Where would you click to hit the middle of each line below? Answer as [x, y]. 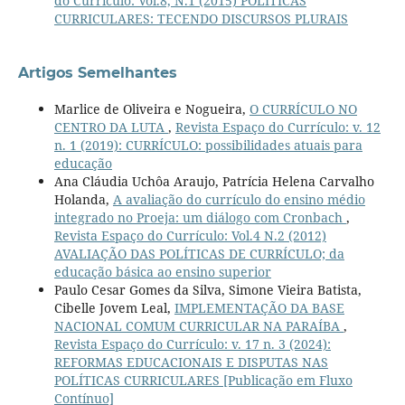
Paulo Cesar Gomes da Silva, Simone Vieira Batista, [207, 290]
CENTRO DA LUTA [111, 127]
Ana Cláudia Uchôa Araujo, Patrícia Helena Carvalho [214, 182]
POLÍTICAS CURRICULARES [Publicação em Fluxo [203, 381]
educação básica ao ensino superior [162, 272]
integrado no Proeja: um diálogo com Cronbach [200, 218]
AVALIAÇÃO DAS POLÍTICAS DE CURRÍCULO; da [199, 254]
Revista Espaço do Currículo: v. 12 [278, 127]
